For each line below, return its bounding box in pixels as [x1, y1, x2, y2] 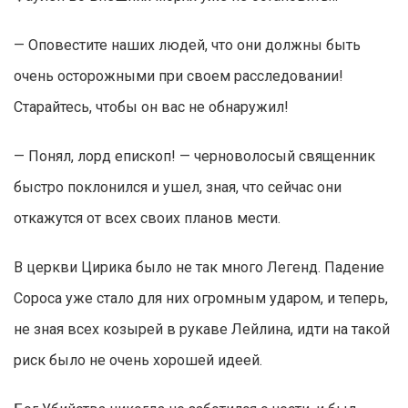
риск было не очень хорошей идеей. [14, 352, 262, 370]
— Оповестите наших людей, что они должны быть [14, 36, 361, 55]
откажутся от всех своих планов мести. [14, 209, 280, 228]
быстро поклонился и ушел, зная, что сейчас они [14, 178, 342, 197]
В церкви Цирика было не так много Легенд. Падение [14, 259, 384, 277]
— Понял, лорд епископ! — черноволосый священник [14, 148, 375, 166]
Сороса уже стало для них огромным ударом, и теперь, [14, 290, 388, 308]
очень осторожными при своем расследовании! [14, 67, 343, 86]
